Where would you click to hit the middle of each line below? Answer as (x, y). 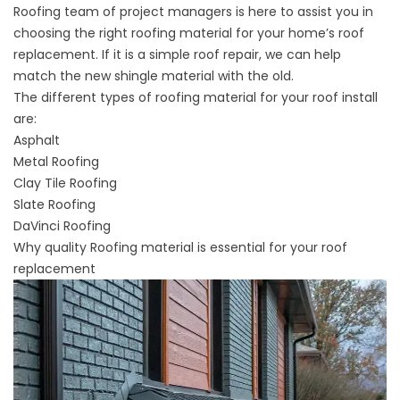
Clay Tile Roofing (65, 183)
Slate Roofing (54, 205)
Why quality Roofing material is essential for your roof (180, 248)
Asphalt (37, 141)
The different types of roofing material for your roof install (196, 98)
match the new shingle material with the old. (154, 76)
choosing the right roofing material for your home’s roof (189, 33)
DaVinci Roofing (62, 226)
